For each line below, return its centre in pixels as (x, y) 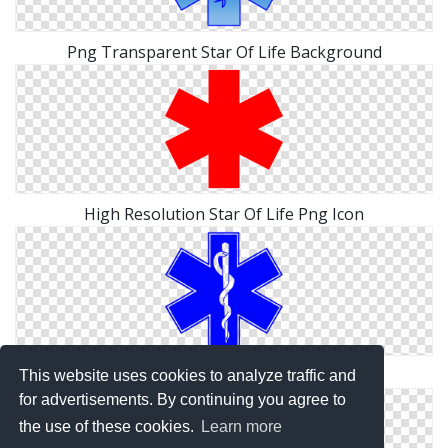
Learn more (242, 427)
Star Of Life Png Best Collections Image (224, 375)
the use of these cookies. (109, 427)
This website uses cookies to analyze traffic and (188, 375)
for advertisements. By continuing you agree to (183, 399)
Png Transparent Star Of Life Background (224, 51)
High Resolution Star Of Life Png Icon (224, 213)
